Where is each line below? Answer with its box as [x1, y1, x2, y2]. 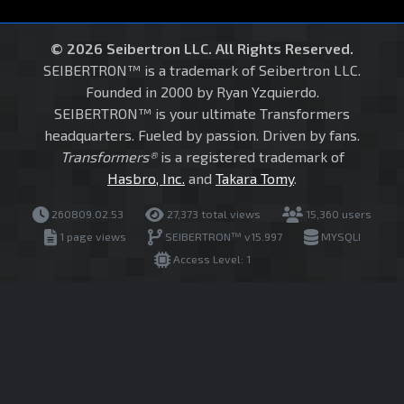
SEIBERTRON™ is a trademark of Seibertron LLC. [43, 61, 361, 79]
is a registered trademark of [156, 148, 344, 166]
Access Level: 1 [170, 252, 251, 266]
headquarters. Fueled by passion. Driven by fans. [44, 126, 360, 144]
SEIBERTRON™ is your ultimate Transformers [54, 105, 350, 123]
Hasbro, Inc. [107, 170, 185, 188]
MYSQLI [317, 230, 361, 243]
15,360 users [303, 207, 372, 221]
